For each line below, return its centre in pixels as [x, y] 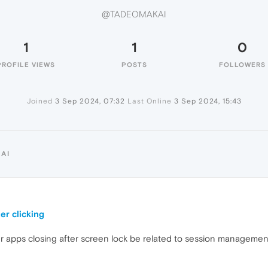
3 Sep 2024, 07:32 [90, 101]
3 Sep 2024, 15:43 [208, 101]
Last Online [149, 101]
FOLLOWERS [242, 65]
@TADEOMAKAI [134, 14]
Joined [39, 101]
